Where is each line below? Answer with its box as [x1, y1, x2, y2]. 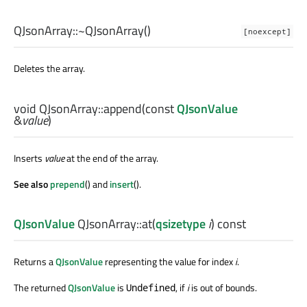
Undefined [126, 280, 175, 294]
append [103, 99, 142, 118]
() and [85, 176, 110, 191]
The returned [14, 280, 68, 295]
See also [14, 176, 50, 191]
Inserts [14, 150, 45, 165]
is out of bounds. [189, 280, 257, 295]
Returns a [14, 254, 56, 269]
